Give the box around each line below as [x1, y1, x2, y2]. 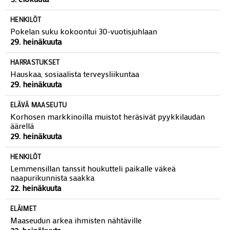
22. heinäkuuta [10, 201, 61, 213]
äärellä [10, 139, 34, 150]
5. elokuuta [10, 12, 49, 24]
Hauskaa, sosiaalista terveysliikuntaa [10, 87, 139, 99]
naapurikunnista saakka [10, 191, 94, 202]
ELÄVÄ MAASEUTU [10, 119, 67, 128]
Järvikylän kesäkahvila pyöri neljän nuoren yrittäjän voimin [10, 2, 220, 13]
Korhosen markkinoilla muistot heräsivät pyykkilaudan [10, 130, 205, 141]
